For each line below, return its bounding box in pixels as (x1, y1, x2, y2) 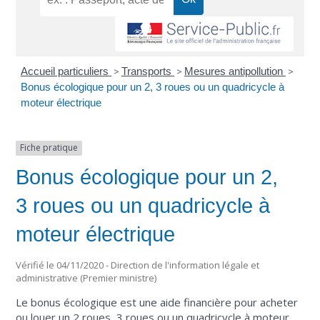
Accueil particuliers (20, 65, 111, 78)
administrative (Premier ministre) (16, 271, 157, 285)
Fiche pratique (20, 141, 79, 154)
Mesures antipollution (184, 65, 286, 78)
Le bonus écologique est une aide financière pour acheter (16, 295, 299, 310)
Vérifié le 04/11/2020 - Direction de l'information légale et (16, 259, 260, 272)
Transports (121, 65, 174, 78)
